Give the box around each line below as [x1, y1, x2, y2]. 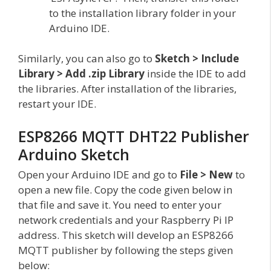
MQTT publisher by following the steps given [18, 243, 233, 257]
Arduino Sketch [18, 143, 129, 165]
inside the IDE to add [145, 67, 246, 81]
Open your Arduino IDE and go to [18, 167, 180, 181]
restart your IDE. [18, 97, 96, 111]
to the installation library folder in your [49, 5, 236, 20]
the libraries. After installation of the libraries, [18, 82, 237, 96]
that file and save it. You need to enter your [18, 197, 221, 212]
